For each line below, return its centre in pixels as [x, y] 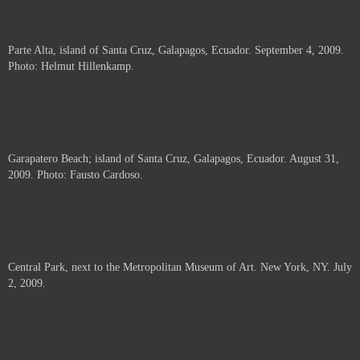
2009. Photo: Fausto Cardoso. [76, 175]
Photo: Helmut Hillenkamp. [71, 66]
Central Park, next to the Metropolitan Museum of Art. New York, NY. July [180, 267]
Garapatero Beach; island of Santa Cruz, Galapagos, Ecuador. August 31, [174, 159]
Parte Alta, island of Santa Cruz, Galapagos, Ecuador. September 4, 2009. [176, 50]
